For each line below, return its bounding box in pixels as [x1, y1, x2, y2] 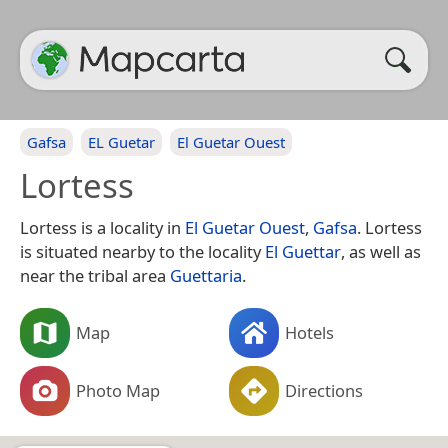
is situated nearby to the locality [20, 240, 265, 263]
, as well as [341, 240, 421, 263]
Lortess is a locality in [20, 216, 185, 239]
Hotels [285, 320, 334, 344]
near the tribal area [20, 264, 170, 287]
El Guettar [265, 240, 341, 263]
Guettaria [170, 264, 242, 287]
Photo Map [76, 378, 160, 402]
